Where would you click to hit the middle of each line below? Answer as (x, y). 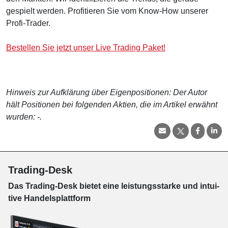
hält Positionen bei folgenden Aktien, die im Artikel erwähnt (112, 104)
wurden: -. (24, 117)
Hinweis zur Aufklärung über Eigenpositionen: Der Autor (107, 92)
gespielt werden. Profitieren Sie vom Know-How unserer (107, 11)
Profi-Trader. (28, 23)
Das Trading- (33, 186)
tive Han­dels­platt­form (49, 198)
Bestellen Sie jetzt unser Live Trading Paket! (86, 47)
